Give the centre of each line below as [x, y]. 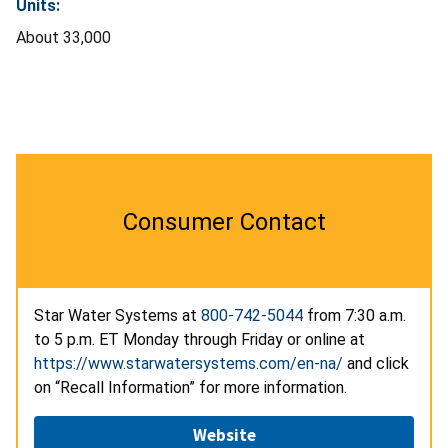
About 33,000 [63, 38]
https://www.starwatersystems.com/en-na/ [188, 364]
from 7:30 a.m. [354, 316]
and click [376, 364]
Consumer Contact [224, 222]
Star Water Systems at [117, 316]
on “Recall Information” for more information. [190, 388]
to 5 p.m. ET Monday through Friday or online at [199, 340]
